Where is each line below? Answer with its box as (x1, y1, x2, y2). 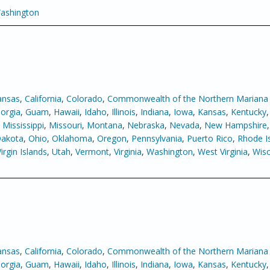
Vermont (75, 146, 109, 157)
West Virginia (198, 146, 248, 157)
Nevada (169, 119, 199, 131)
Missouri (49, 119, 82, 131)
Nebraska (127, 119, 165, 131)
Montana (87, 119, 122, 131)
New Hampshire (204, 119, 267, 131)
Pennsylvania (131, 133, 182, 144)
